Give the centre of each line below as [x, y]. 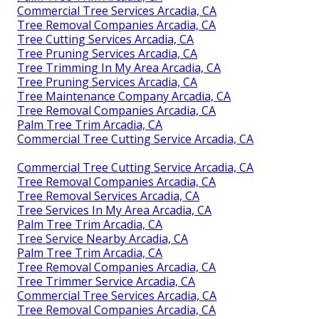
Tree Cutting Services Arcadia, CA [105, 39]
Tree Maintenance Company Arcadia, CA [124, 96]
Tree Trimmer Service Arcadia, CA [106, 281]
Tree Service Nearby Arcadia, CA [103, 238]
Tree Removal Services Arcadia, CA [108, 195]
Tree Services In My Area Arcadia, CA [114, 210]
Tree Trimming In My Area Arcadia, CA [119, 67]
